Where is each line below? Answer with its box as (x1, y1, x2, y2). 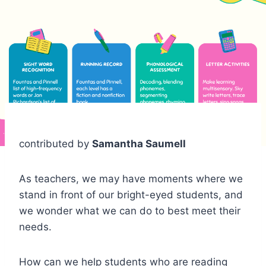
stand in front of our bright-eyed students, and (19, 188, 243, 201)
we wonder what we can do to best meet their (19, 204, 240, 217)
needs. (19, 220, 52, 233)
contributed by (19, 137, 92, 150)
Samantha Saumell (92, 137, 186, 150)
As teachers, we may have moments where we (19, 172, 243, 185)
